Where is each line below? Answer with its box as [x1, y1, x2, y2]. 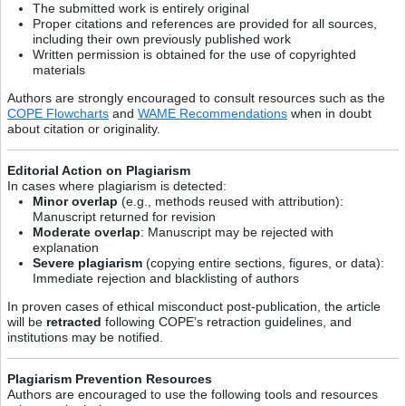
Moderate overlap [33, 224, 140, 239]
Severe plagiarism [33, 255, 142, 270]
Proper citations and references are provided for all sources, [33, 15, 377, 31]
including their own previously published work [33, 31, 291, 46]
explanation [33, 239, 99, 255]
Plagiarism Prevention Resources [7, 371, 212, 386]
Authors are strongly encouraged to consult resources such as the [7, 90, 385, 105]
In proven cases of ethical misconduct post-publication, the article [7, 298, 381, 314]
